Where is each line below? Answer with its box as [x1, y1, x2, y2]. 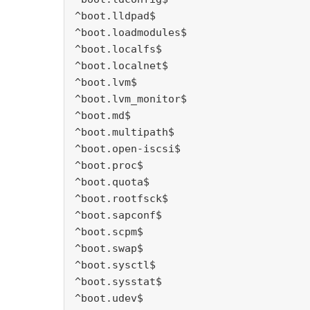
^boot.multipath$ [75, 126, 174, 139]
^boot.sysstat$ [75, 275, 162, 289]
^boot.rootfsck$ [75, 192, 168, 206]
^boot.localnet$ [75, 60, 168, 73]
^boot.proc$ [75, 159, 143, 172]
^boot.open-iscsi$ [75, 143, 181, 156]
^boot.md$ [75, 109, 131, 122]
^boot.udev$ [75, 292, 143, 305]
